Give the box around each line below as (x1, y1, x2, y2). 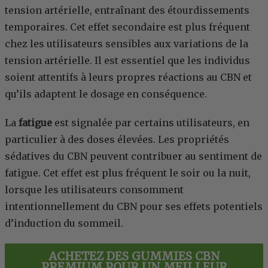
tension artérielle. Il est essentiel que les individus (5, 54, 250, 67)
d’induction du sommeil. (5, 217, 123, 230)
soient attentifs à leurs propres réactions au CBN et (5, 71, 252, 84)
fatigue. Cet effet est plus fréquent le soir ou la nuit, (5, 167, 251, 179)
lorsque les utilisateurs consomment (5, 184, 184, 196)
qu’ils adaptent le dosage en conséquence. (5, 88, 207, 100)
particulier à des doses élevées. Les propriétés (5, 133, 229, 146)
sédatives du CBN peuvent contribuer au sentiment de (5, 150, 262, 163)
